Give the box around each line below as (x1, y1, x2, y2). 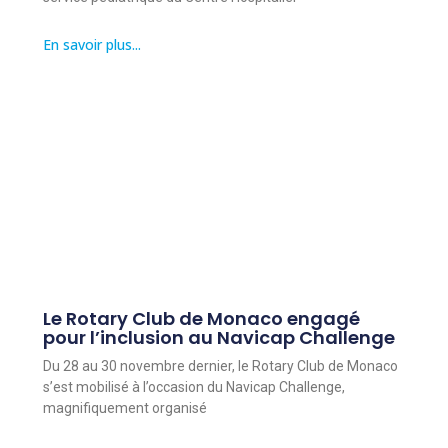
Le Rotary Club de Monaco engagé (42, 305, 360, 331)
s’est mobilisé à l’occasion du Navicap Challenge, (42, 378, 345, 395)
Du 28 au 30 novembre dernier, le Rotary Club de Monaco (42, 357, 398, 374)
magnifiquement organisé (42, 399, 207, 416)
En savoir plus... (42, 35, 141, 55)
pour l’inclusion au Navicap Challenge (42, 324, 395, 350)
